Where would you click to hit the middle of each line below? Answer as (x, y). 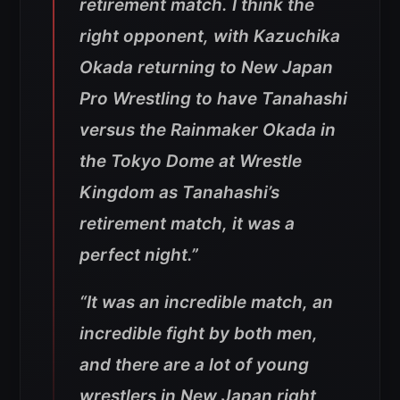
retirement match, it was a (187, 224)
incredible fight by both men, (199, 334)
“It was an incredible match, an (206, 303)
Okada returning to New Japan (206, 68)
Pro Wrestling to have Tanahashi (213, 99)
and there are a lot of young (194, 365)
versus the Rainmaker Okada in (208, 130)
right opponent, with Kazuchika (210, 37)
